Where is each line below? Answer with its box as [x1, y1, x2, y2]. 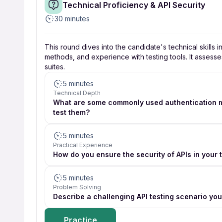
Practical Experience [53, 141, 112, 149]
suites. [45, 62, 65, 71]
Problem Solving [53, 183, 101, 191]
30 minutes [55, 14, 90, 23]
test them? [53, 108, 90, 116]
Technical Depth [53, 89, 101, 97]
